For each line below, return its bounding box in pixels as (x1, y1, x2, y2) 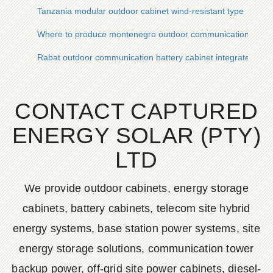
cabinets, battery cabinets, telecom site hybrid (23, 202, 250, 214)
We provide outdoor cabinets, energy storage (24, 182, 249, 194)
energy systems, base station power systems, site (13, 222, 260, 235)
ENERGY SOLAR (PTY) (12, 123, 261, 148)
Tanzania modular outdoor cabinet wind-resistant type (37, 6, 244, 16)
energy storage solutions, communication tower (19, 243, 254, 255)
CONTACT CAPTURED (15, 99, 258, 124)
